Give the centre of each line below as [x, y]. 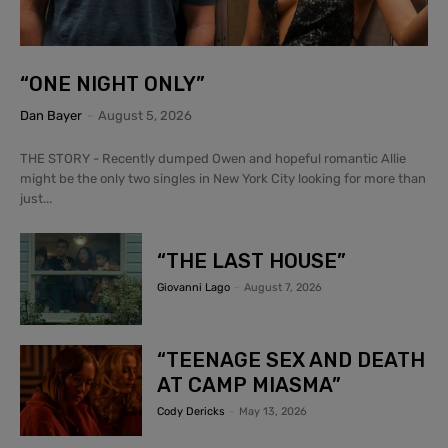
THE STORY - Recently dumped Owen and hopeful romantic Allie [213, 158]
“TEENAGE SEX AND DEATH [291, 360]
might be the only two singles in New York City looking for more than [223, 178]
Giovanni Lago [194, 288]
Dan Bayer [51, 115]
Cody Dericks [191, 412]
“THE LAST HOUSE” [252, 261]
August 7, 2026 [283, 288]
